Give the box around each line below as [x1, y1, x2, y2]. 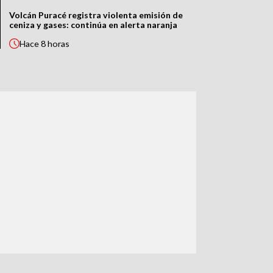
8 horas [41, 38, 70, 49]
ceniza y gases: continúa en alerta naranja [9, 19, 178, 30]
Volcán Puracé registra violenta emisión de [9, 10, 183, 21]
